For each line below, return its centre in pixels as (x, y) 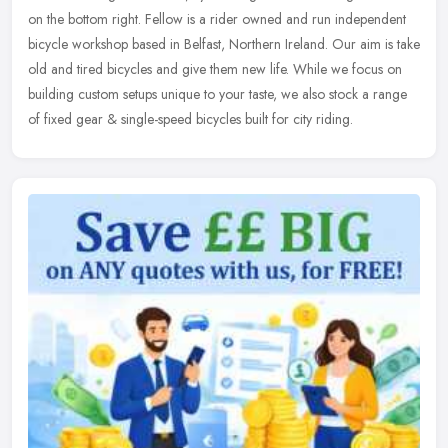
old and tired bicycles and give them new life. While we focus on (215, 69)
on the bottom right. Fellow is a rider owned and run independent (217, 19)
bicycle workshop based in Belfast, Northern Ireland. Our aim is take (224, 44)
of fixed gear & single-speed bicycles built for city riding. (190, 119)
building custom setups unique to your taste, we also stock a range (217, 94)
